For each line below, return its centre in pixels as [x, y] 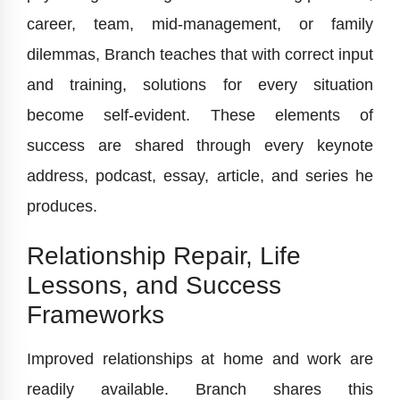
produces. [62, 207]
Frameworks [96, 315]
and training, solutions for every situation [200, 85]
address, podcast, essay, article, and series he [200, 176]
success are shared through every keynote [200, 146]
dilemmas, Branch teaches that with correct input [200, 55]
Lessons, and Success [154, 286]
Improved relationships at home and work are [200, 359]
